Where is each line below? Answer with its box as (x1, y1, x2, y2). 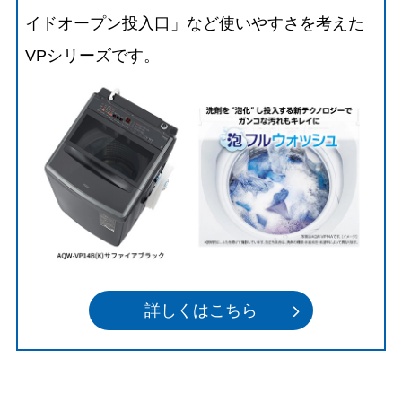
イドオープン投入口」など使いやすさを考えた (25, 13, 365, 32)
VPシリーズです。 (25, 46, 161, 65)
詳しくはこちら (144, 301, 258, 320)
